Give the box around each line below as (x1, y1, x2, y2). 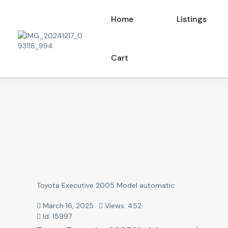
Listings (177, 14, 207, 24)
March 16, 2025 (41, 201, 94, 210)
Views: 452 (103, 201, 141, 210)
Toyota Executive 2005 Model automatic (37, 181, 175, 190)
